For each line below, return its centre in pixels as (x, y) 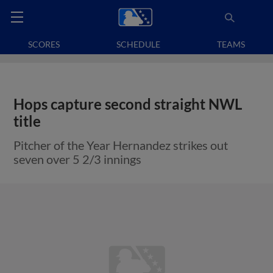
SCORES (44, 44)
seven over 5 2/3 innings (78, 159)
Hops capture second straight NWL (128, 104)
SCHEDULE (138, 44)
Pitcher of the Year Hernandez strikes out (121, 145)
